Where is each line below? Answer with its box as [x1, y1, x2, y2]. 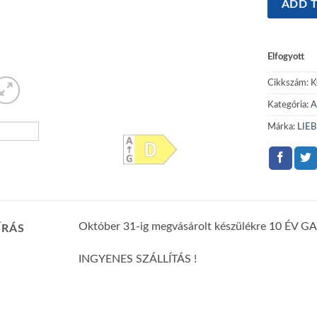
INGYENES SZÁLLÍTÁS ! [79, 253, 197, 265]
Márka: [267, 122, 298, 132]
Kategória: [267, 100, 311, 110]
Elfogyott [267, 52, 305, 62]
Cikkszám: [267, 79, 311, 88]
